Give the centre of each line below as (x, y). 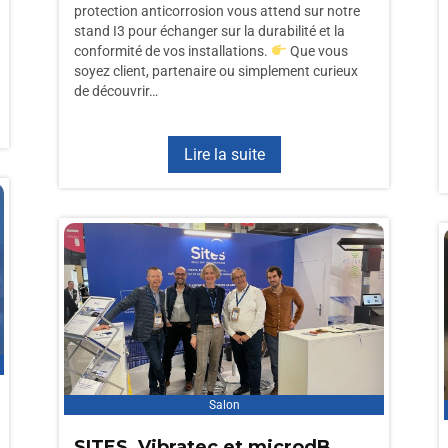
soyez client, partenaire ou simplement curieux (216, 71)
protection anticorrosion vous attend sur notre (217, 11)
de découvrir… (116, 91)
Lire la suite (224, 154)
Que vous (317, 51)
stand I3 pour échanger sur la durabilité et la (209, 31)
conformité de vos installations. (172, 51)
